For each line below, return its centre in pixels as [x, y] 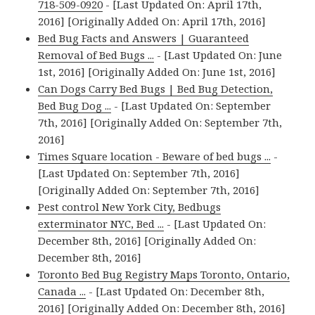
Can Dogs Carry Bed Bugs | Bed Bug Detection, [156, 89]
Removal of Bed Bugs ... [96, 55]
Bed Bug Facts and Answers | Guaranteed [144, 38]
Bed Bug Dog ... [75, 106]
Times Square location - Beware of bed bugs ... [155, 156]
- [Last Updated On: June [218, 55]
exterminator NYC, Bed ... [101, 224]
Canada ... [62, 291]
